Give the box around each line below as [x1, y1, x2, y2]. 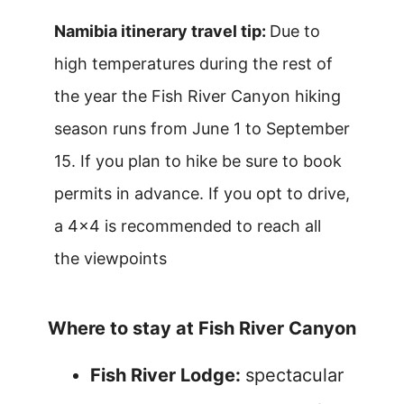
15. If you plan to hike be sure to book [54, 151, 342, 170]
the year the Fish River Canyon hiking [54, 87, 341, 106]
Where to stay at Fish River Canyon [48, 317, 356, 339]
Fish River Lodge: [90, 364, 245, 386]
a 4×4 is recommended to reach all [54, 216, 321, 235]
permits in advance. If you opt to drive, [54, 184, 350, 203]
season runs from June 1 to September [54, 119, 350, 138]
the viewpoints [54, 249, 167, 268]
